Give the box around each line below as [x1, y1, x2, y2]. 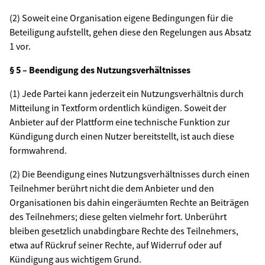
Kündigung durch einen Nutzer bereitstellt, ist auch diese [9, 130, 234, 142]
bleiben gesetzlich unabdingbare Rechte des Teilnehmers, [9, 225, 238, 237]
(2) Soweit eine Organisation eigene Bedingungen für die [9, 12, 233, 24]
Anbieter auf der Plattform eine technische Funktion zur [9, 116, 230, 128]
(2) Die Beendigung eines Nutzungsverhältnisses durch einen [9, 168, 250, 180]
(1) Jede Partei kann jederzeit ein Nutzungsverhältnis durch [9, 88, 244, 99]
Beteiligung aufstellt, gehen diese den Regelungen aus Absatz [9, 26, 251, 38]
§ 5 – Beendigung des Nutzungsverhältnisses [9, 64, 190, 76]
